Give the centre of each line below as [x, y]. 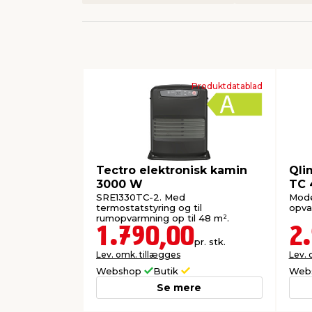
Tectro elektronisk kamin [172, 170]
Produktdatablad [227, 86]
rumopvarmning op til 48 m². [163, 218]
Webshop [120, 271]
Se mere [179, 287]
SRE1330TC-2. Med [141, 197]
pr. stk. [210, 241]
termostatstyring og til [149, 208]
